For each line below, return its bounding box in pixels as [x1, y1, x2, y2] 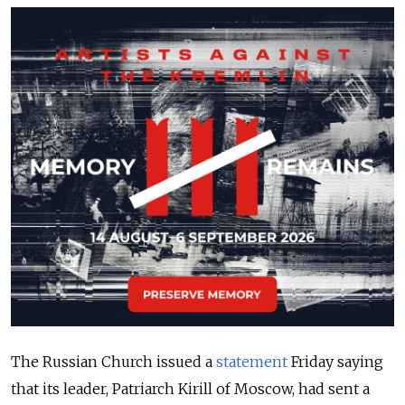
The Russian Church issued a [11, 353, 216, 372]
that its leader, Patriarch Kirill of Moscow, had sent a [11, 380, 370, 399]
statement [216, 353, 287, 372]
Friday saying [287, 353, 383, 372]
